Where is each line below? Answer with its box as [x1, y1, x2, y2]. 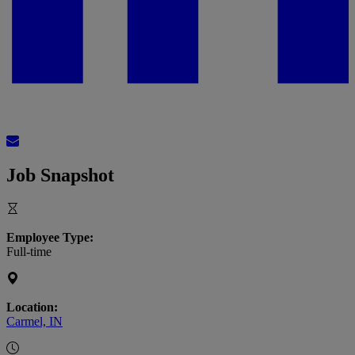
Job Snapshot [6, 165, 114, 186]
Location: [6, 300, 58, 315]
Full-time [6, 245, 52, 259]
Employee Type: [6, 231, 94, 245]
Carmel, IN [6, 315, 63, 329]
